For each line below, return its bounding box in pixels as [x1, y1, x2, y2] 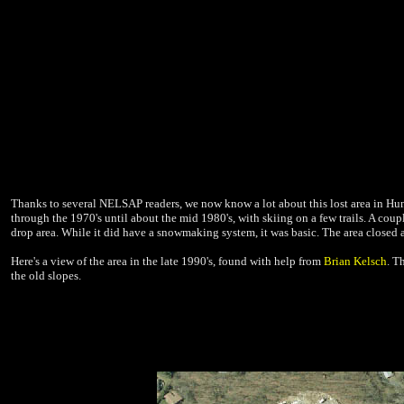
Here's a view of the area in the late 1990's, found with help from [11, 254, 324, 268]
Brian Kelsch [324, 254, 387, 268]
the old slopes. [11, 269, 81, 282]
